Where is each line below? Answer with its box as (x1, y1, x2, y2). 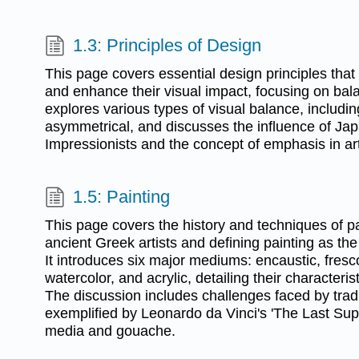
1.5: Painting (73, 186, 171, 207)
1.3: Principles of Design (73, 34, 262, 55)
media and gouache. (45, 322, 175, 339)
